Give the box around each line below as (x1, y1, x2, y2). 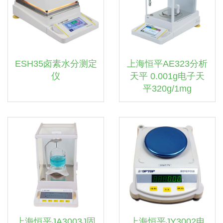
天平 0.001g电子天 (130, 71, 205, 81)
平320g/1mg (143, 84, 192, 94)
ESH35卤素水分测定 (14, 59, 97, 69)
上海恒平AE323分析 (127, 59, 208, 69)
